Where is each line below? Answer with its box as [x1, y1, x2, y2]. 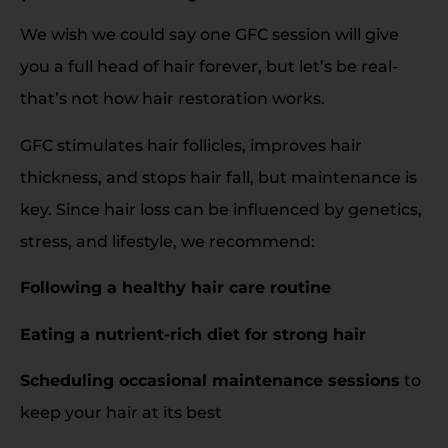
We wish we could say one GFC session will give [20, 25, 399, 45]
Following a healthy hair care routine [20, 278, 331, 298]
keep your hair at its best [20, 402, 222, 422]
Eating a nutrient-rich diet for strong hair [20, 324, 366, 344]
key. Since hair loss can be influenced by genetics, [20, 199, 422, 219]
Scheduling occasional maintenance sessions [20, 370, 400, 390]
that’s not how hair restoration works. [20, 89, 325, 109]
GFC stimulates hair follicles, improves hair [20, 135, 362, 155]
